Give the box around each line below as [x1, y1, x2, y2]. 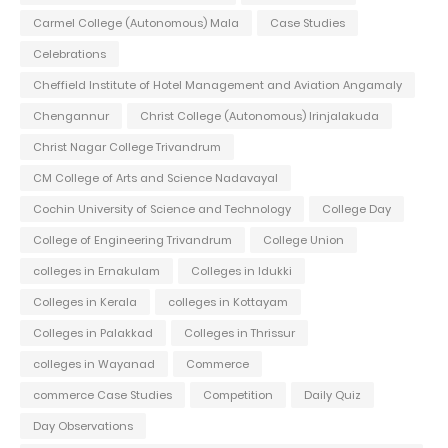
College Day [322, 200, 391, 217]
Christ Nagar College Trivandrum [33, 138, 221, 155]
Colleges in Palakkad [33, 324, 153, 341]
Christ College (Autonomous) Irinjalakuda [140, 107, 379, 124]
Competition [203, 386, 273, 403]
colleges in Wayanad [33, 355, 155, 372]
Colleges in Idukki [191, 262, 292, 279]
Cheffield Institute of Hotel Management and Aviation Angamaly [33, 76, 402, 93]
